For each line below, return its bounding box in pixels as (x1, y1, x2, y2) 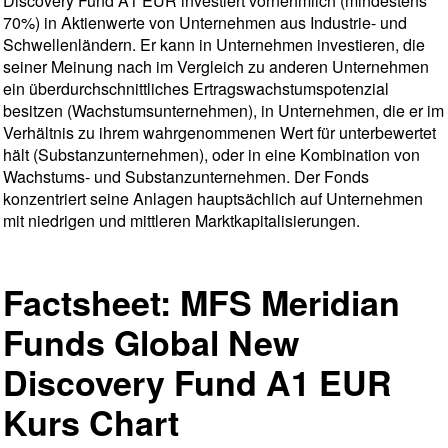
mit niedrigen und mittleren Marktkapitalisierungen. (3, 209, 360, 232)
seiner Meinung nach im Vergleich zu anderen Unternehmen (3, 55, 429, 78)
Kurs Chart (3, 398, 179, 446)
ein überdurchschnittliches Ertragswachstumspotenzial (3, 77, 389, 100)
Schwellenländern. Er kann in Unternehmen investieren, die (3, 33, 425, 56)
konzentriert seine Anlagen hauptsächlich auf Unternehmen (3, 187, 423, 210)
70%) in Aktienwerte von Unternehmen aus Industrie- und (3, 11, 407, 34)
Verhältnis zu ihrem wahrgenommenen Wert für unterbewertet (3, 121, 436, 144)
